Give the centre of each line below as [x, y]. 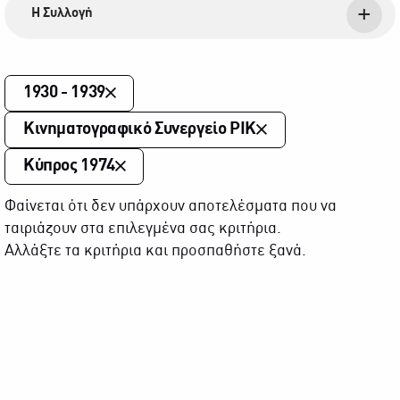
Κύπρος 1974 [69, 166]
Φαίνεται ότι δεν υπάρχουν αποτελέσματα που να [171, 207]
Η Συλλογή [62, 13]
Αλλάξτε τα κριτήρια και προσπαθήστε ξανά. [155, 251]
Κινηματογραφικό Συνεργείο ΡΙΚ [140, 129]
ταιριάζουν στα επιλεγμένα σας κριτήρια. [143, 229]
